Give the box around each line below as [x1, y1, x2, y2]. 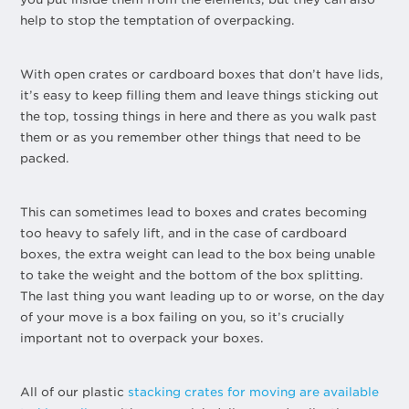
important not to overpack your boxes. [20, 330, 265, 345]
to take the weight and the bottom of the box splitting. [20, 267, 364, 282]
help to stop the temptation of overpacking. [20, 13, 296, 27]
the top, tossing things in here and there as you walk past [20, 109, 378, 123]
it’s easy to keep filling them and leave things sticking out [20, 88, 380, 102]
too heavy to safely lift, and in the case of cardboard [20, 225, 348, 240]
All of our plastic [20, 384, 129, 399]
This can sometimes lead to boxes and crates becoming [20, 204, 368, 219]
